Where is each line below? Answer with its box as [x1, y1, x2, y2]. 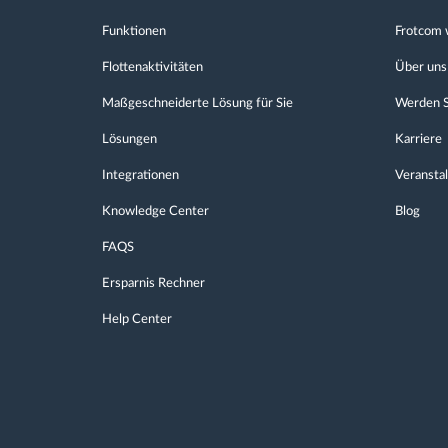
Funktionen [102, 25, 166, 38]
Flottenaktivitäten [102, 61, 203, 74]
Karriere [394, 133, 442, 146]
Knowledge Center [102, 205, 209, 218]
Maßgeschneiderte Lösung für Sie [102, 97, 293, 110]
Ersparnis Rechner [102, 277, 205, 290]
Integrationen [102, 169, 179, 182]
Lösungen [102, 133, 157, 146]
